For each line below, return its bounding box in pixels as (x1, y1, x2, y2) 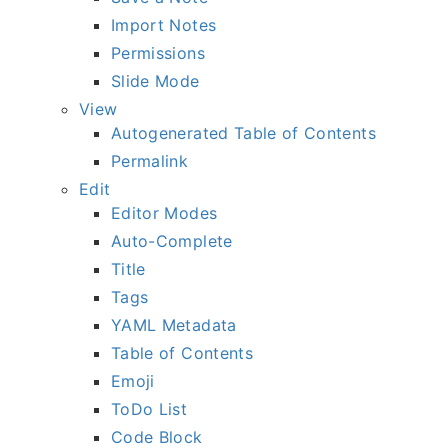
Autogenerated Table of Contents (111, 123, 376, 144)
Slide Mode (111, 71, 200, 92)
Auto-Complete (111, 231, 233, 252)
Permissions (111, 43, 205, 64)
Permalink (111, 151, 189, 172)
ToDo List (111, 399, 188, 420)
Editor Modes (111, 203, 218, 224)
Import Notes (111, 15, 217, 36)
